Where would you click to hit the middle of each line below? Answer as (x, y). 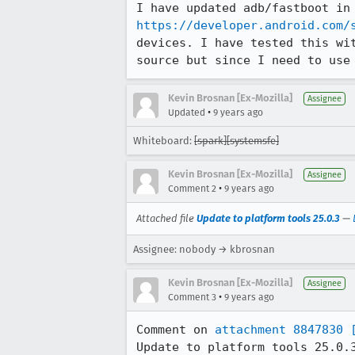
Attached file (166, 218)
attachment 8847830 (279, 330)
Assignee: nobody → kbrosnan (204, 249)
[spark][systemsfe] (237, 141)
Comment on (176, 330)
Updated (187, 113)
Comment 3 (192, 297)
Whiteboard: (164, 141)
